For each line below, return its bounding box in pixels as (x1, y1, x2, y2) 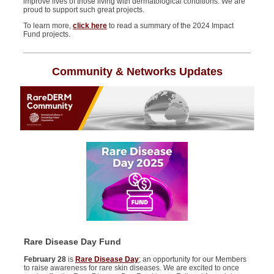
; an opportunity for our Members (139, 255, 246, 264)
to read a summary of (107, 21, 179, 31)
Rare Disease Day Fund (24, 237, 121, 247)
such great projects (78, 6, 143, 15)
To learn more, (23, 21, 73, 31)
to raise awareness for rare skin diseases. (24, 264, 163, 273)
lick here (77, 21, 107, 31)
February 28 (24, 255, 66, 264)
